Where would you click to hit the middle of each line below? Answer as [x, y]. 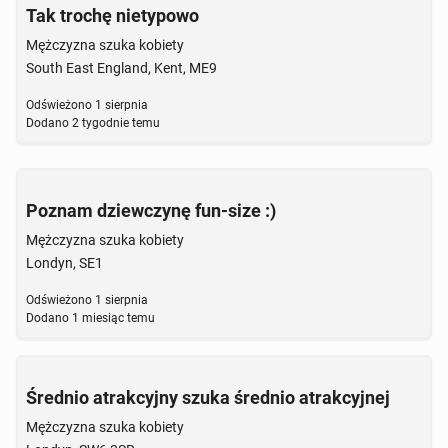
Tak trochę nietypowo [112, 15]
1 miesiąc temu [112, 318]
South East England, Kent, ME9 [121, 68]
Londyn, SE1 [64, 263]
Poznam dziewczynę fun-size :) [151, 210]
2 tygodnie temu [114, 123]
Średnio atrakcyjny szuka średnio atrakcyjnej [208, 397]
